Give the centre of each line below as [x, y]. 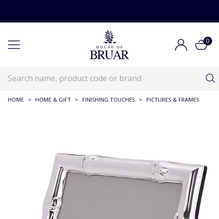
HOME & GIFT [53, 99]
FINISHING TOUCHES [109, 99]
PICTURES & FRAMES [173, 99]
